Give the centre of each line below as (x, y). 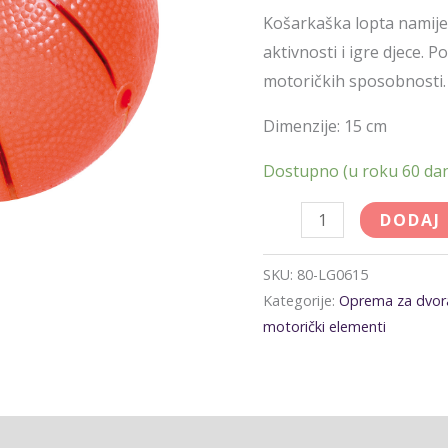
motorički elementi (325, 327)
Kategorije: (301, 301)
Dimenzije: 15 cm (325, 126)
